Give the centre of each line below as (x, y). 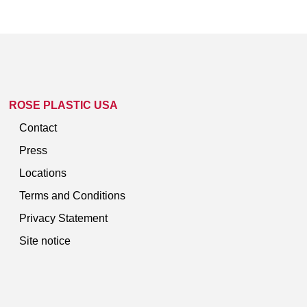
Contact (38, 127)
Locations (43, 173)
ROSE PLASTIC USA (63, 105)
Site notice (45, 241)
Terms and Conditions (72, 195)
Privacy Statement (63, 218)
